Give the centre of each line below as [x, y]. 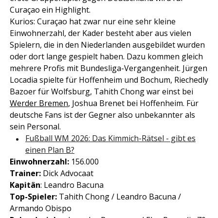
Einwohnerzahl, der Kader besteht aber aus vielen [100, 33]
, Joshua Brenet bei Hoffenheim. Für [133, 103]
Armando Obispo [41, 209]
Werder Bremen [39, 103]
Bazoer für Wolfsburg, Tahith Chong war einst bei [101, 92]
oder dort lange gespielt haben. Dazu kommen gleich [106, 57]
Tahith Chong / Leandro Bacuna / [119, 197]
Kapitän [25, 185]
